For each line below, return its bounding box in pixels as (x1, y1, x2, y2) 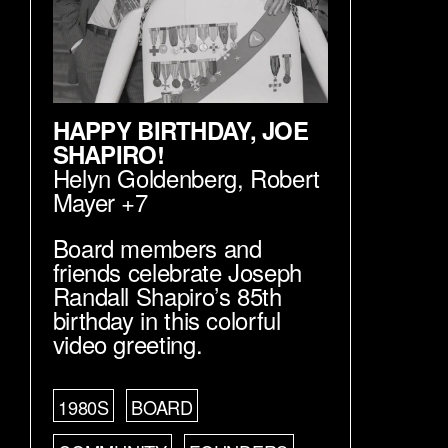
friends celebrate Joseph (52, 253, 302, 289)
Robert (250, 160, 320, 196)
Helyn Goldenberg (52, 160, 237, 196)
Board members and (52, 229, 262, 265)
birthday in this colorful (52, 301, 281, 337)
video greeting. (52, 325, 203, 361)
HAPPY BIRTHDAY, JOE (52, 113, 308, 148)
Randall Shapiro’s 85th (52, 277, 282, 313)
